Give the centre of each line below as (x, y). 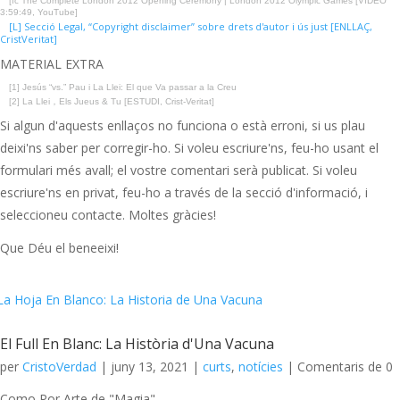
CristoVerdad (59, 367)
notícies (261, 367)
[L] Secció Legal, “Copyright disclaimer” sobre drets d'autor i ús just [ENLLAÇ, (191, 27)
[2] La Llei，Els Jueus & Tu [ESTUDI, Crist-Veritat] (112, 102)
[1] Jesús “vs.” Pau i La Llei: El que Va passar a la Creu (123, 87)
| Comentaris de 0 (338, 367)
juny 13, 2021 (150, 367)
